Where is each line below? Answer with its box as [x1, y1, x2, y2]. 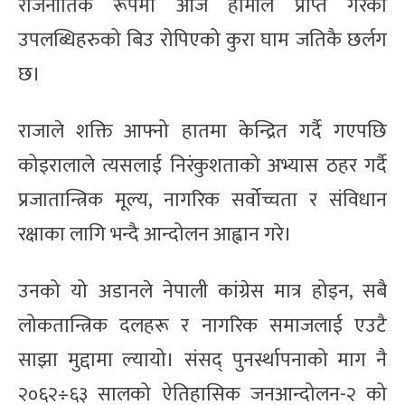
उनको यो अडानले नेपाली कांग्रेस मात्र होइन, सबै [18, 274, 387, 308]
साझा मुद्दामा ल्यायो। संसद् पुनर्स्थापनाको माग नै [18, 343, 387, 377]
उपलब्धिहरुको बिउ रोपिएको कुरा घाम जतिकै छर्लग [18, 23, 387, 57]
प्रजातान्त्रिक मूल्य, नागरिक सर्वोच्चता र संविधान [18, 183, 387, 217]
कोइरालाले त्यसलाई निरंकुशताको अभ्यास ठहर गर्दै [18, 148, 387, 183]
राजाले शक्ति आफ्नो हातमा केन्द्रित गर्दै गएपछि [18, 114, 387, 148]
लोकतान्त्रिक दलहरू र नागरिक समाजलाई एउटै [18, 308, 387, 343]
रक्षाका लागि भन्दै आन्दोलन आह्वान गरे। [18, 217, 292, 251]
